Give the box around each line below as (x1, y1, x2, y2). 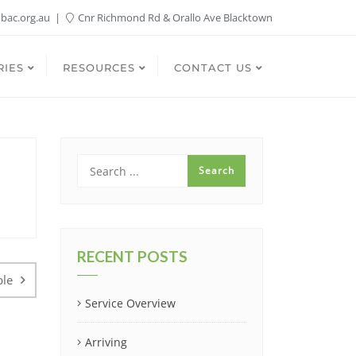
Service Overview (85, 296, 176, 311)
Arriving (85, 335, 127, 350)
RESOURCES (63, 61, 135, 74)
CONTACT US (174, 61, 252, 74)
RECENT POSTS (77, 247, 188, 265)
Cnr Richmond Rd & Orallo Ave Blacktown (75, 10, 273, 25)
